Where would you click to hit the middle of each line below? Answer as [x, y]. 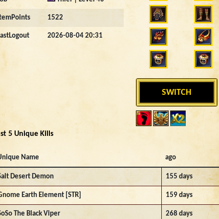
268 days [179, 214]
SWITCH [177, 92]
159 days [179, 195]
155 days [179, 177]
